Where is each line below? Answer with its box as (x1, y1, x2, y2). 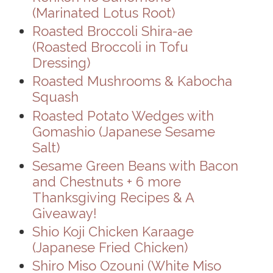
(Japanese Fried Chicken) (32, 239, 188, 255)
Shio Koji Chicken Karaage (32, 223, 194, 239)
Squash (32, 89, 79, 105)
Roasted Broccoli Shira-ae (32, 23, 193, 40)
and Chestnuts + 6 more (32, 173, 181, 190)
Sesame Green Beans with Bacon (32, 157, 238, 174)
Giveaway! (32, 205, 97, 221)
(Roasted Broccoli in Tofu (32, 39, 188, 55)
